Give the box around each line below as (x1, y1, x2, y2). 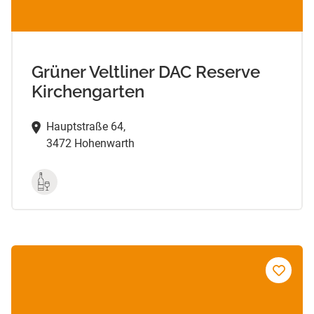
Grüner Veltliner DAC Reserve (31, 61, 260, 82)
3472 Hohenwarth (46, 136, 135, 150)
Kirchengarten (31, 81, 144, 102)
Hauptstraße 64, (46, 119, 125, 133)
